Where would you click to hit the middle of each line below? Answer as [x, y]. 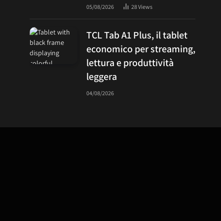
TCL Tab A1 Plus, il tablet [137, 35]
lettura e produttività [130, 63]
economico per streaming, [141, 49]
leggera [102, 76]
